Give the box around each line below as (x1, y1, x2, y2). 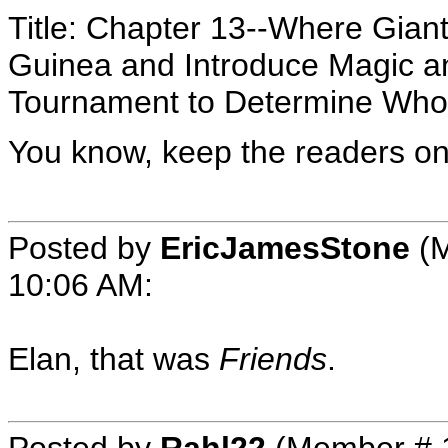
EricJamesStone (160, 229, 410, 266)
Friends (219, 340, 327, 377)
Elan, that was (8, 340, 219, 377)
